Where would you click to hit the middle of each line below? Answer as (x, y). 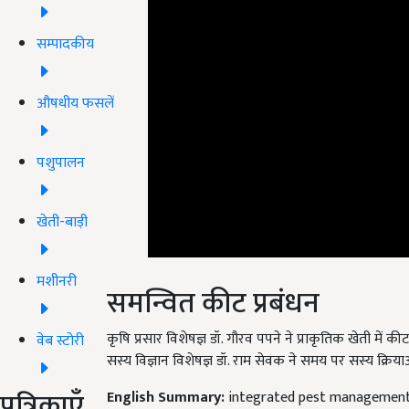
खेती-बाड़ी (62, 222)
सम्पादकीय (65, 44)
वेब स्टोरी (60, 341)
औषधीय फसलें (75, 103)
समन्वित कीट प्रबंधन (213, 303)
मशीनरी (57, 281)
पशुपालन (61, 163)
